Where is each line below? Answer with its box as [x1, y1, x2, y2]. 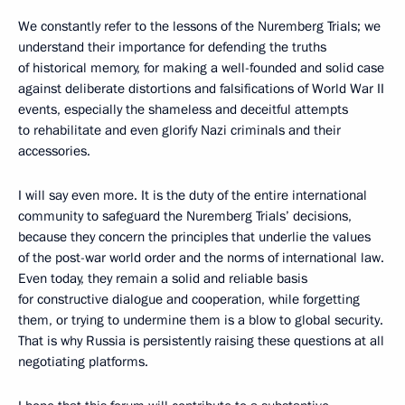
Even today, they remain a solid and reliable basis [18, 268, 307, 287]
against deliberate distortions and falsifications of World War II [18, 79, 384, 98]
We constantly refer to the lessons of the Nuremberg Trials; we [18, 16, 381, 35]
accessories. [18, 141, 90, 160]
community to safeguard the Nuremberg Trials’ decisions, [18, 206, 352, 225]
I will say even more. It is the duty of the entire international [18, 185, 367, 204]
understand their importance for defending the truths [18, 37, 326, 56]
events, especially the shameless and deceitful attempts [18, 99, 348, 118]
